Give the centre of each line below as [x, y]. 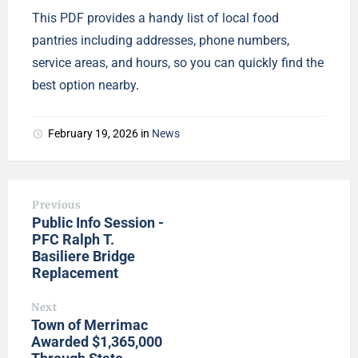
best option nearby [84, 85]
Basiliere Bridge [84, 256]
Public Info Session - [98, 223]
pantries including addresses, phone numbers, [161, 40]
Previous [57, 205]
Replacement [75, 273]
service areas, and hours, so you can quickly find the [178, 63]
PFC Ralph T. [73, 239]
